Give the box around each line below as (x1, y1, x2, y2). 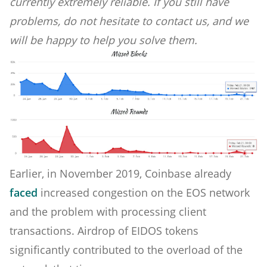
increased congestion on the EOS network (38, 185, 250, 200)
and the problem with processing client (10, 204, 206, 219)
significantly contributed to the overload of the (10, 242, 243, 257)
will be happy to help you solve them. (10, 32, 197, 47)
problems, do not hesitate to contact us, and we (10, 13, 249, 28)
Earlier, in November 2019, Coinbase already (10, 166, 231, 181)
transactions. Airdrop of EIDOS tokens (10, 223, 198, 238)
